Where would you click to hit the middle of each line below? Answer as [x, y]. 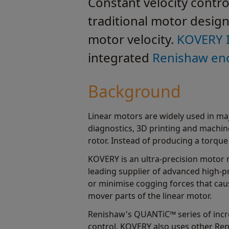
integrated [120, 58]
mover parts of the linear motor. [150, 196]
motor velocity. [132, 39]
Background [134, 91]
